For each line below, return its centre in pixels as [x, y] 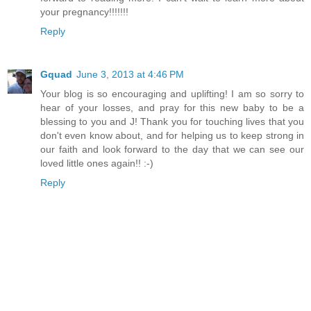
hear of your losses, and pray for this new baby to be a [172, 107]
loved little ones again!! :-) [97, 163]
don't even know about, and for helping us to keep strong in [172, 135]
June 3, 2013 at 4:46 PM [130, 74]
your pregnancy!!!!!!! [84, 11]
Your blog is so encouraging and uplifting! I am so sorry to [172, 93]
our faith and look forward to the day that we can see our [172, 149]
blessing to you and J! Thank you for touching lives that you [172, 121]
